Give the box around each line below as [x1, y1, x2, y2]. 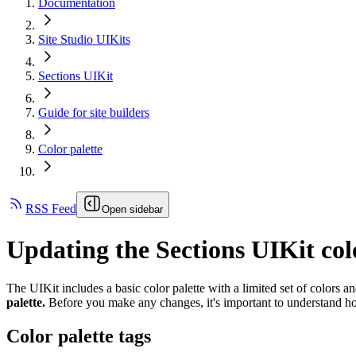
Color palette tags [6, 325, 151, 346]
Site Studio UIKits [38, 33, 130, 47]
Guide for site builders [38, 106, 149, 120]
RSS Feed [25, 202, 76, 216]
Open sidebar [102, 203, 163, 216]
